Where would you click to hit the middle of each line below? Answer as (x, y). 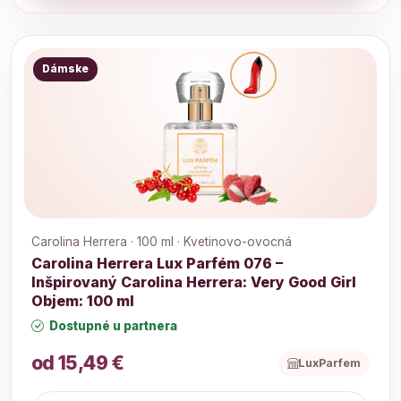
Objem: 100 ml (83, 300)
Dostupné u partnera (112, 325)
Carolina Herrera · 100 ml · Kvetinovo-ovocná (162, 241)
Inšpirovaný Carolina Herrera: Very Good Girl (194, 282)
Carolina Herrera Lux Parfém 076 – (157, 263)
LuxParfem (330, 363)
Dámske (65, 69)
